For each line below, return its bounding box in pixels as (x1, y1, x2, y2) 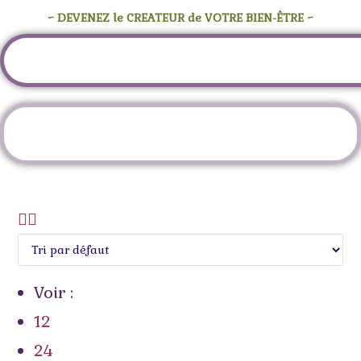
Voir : (34, 282, 74, 304)
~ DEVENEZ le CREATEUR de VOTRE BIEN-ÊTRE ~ (48, 10, 313, 25)
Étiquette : (69, 122, 158, 145)
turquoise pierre (158, 122, 292, 145)
